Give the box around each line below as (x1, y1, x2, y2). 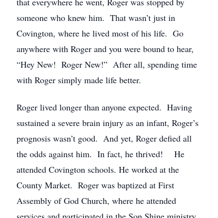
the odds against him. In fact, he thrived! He (17, 148, 184, 160)
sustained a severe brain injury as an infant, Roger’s (17, 117, 199, 128)
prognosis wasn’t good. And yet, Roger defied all (17, 132, 192, 144)
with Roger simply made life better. (17, 74, 141, 86)
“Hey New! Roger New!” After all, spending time (17, 58, 197, 70)
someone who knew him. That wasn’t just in (17, 12, 175, 23)
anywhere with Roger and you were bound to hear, (17, 43, 194, 54)
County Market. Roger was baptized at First (17, 179, 174, 191)
